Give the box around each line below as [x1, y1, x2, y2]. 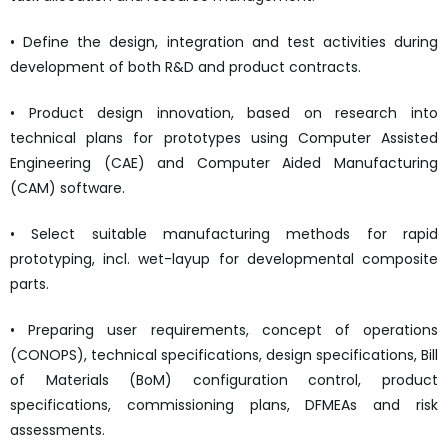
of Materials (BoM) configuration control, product [10, 370, 438, 391]
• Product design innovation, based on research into [10, 103, 438, 124]
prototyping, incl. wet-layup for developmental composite [10, 249, 438, 270]
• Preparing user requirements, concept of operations [10, 320, 438, 341]
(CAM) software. [10, 178, 125, 199]
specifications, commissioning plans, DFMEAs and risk [10, 395, 438, 416]
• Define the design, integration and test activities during [10, 32, 438, 53]
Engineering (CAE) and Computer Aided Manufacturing [10, 153, 438, 174]
